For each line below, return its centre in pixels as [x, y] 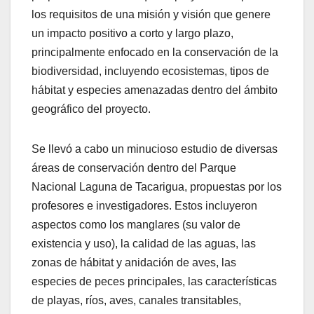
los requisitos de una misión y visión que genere [151, 14]
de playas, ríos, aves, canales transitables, [136, 300]
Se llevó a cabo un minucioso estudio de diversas [155, 149]
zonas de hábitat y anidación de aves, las [134, 262]
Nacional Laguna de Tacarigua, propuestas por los [157, 186]
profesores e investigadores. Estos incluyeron [144, 205]
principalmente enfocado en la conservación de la [155, 52]
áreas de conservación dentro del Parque [134, 168]
